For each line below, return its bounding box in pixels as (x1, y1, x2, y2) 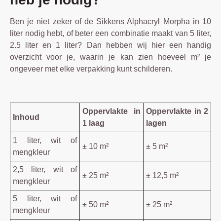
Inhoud (13, 112, 39, 121)
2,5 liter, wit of (13, 165, 77, 174)
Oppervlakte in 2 (146, 107, 208, 115)
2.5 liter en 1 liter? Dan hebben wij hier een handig (10, 40, 211, 49)
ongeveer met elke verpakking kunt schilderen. (10, 64, 172, 73)
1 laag (82, 118, 105, 127)
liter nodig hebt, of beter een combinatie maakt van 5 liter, (10, 29, 211, 37)
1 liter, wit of (13, 136, 77, 145)
